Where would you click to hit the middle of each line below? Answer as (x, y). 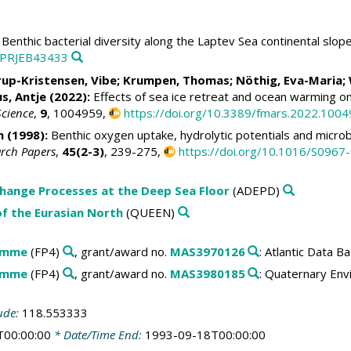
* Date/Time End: (98, 335)
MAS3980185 (207, 274)
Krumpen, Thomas (176, 80)
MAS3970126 (207, 251)
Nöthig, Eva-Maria (289, 80)
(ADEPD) (254, 190)
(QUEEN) (148, 213)
